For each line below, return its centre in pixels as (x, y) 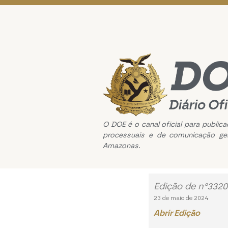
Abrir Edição (177, 213)
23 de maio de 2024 (181, 198)
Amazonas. (121, 146)
